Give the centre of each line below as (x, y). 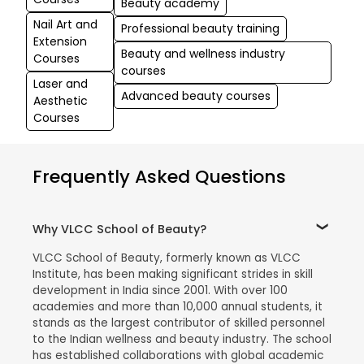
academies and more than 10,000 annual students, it (178, 306)
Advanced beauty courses (195, 96)
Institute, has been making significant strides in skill (173, 274)
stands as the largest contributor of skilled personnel (179, 323)
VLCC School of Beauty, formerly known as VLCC (167, 258)
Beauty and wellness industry (203, 54)
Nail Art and (65, 24)
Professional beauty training (200, 28)
